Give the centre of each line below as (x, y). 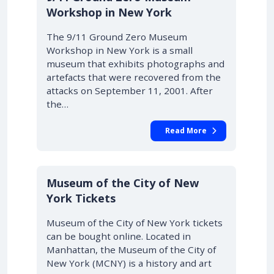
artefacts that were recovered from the (134, 77)
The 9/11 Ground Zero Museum (117, 37)
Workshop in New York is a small (120, 50)
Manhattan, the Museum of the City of (131, 250)
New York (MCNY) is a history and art (129, 263)
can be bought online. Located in (119, 236)
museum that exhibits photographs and (135, 64)
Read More (186, 131)
